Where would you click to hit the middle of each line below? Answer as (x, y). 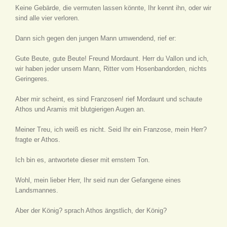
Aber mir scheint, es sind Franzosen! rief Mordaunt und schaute (109, 99)
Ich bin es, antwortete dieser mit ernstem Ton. (83, 160)
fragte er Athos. (38, 140)
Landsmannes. (37, 190)
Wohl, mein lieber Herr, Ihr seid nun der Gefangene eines (98, 180)
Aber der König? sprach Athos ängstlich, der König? (91, 211)
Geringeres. (32, 79)
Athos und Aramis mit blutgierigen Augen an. (80, 109)
